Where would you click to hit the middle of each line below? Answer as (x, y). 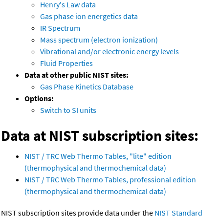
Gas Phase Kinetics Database (87, 87)
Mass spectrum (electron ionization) (99, 40)
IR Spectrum (60, 28)
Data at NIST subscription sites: (100, 136)
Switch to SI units (68, 110)
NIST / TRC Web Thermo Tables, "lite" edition (98, 156)
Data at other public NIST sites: (77, 75)
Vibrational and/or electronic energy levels (109, 52)
